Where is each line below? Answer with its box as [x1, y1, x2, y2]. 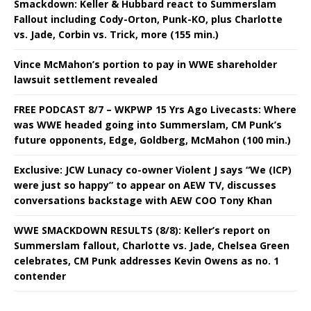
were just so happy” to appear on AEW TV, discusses [14, 178, 276, 192]
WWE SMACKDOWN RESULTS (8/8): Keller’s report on [14, 223, 270, 237]
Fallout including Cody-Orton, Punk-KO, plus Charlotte [14, 12, 283, 26]
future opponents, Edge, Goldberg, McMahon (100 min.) [14, 133, 291, 146]
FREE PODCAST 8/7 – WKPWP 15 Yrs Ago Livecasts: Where [14, 102, 296, 116]
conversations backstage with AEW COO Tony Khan [14, 193, 272, 207]
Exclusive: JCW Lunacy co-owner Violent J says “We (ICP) [14, 162, 292, 176]
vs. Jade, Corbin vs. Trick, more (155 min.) [14, 27, 219, 41]
